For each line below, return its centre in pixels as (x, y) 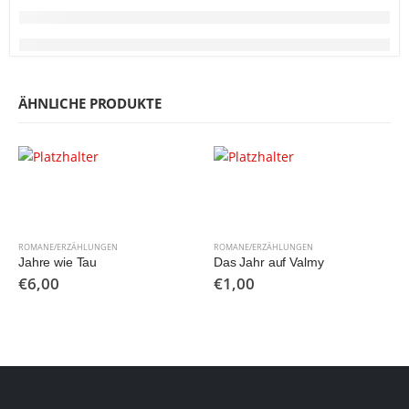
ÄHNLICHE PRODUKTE (90, 103)
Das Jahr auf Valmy (269, 262)
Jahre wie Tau (58, 262)
